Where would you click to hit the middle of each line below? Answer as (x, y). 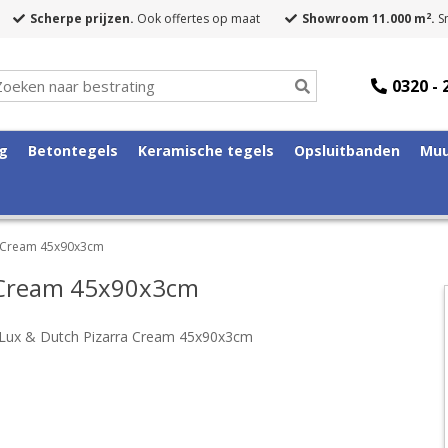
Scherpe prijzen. (82, 18)
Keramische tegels (206, 150)
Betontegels (73, 150)
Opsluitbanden (347, 150)
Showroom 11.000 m (364, 18)
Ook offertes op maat (197, 18)
